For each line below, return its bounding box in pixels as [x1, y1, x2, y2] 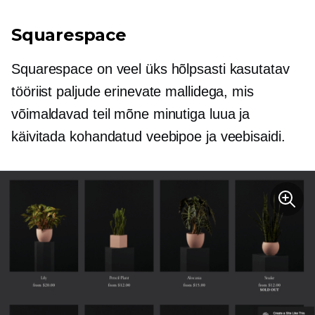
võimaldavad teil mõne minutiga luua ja [11, 106, 250, 122]
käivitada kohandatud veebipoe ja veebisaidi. [11, 129, 285, 145]
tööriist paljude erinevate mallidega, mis [11, 84, 254, 100]
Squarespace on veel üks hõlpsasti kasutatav [11, 61, 290, 77]
